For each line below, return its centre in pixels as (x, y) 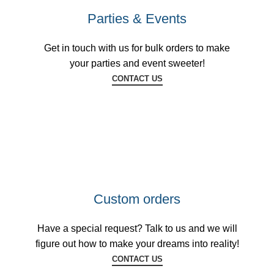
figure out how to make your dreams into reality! (137, 244)
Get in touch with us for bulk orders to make (137, 48)
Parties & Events (137, 19)
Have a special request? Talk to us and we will (137, 229)
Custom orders (137, 199)
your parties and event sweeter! (137, 64)
